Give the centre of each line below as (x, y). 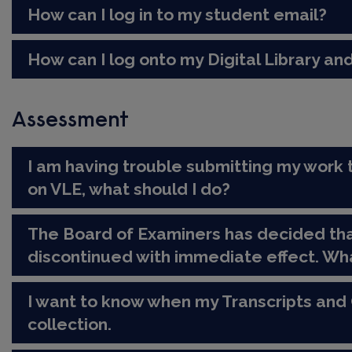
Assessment (71, 121)
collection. (70, 324)
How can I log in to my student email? (178, 15)
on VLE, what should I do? (129, 189)
